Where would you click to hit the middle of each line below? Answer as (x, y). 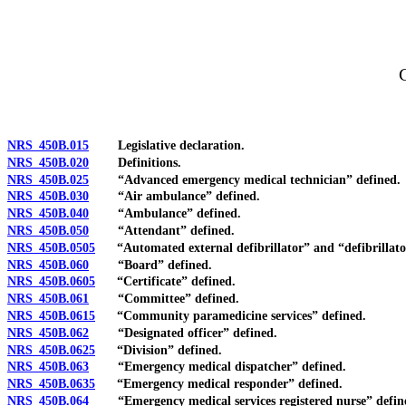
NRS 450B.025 (48, 179)
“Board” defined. (150, 265)
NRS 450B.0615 (51, 315)
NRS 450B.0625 (51, 350)
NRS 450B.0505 (51, 247)
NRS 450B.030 (48, 197)
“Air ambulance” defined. (174, 197)
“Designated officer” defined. (183, 333)
